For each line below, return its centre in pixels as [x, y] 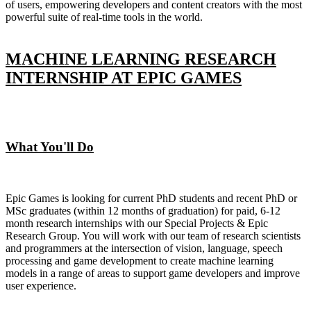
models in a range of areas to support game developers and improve [153, 274]
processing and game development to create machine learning [140, 261]
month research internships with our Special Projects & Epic [137, 224]
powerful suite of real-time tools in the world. [104, 17]
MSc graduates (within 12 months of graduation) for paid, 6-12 [143, 211]
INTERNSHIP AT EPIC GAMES [124, 78]
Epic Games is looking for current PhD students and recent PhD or [151, 199]
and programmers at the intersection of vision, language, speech [144, 249]
